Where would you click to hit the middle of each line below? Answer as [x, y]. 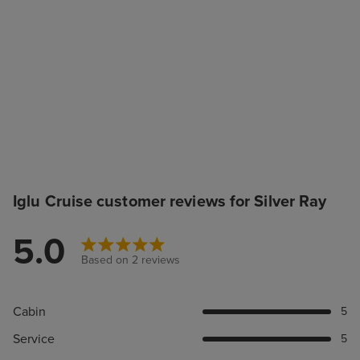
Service [34, 339]
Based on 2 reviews [131, 260]
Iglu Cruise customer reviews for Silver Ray [170, 201]
